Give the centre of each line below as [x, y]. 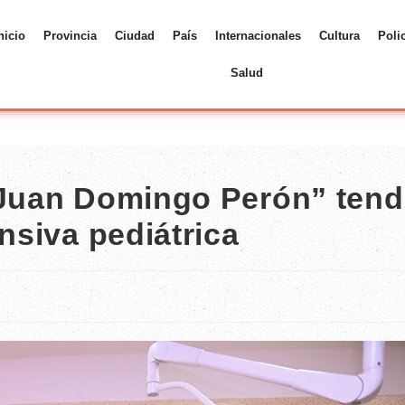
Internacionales [258, 36]
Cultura [339, 36]
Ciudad [134, 36]
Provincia [70, 36]
